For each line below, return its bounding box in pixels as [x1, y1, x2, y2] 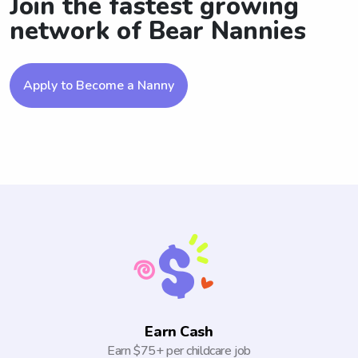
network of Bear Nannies [10, 14, 306, 48]
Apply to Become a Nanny [23, 77, 174, 94]
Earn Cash [145, 322, 213, 341]
